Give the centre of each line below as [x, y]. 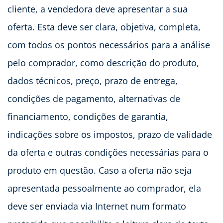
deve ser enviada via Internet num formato [97, 206]
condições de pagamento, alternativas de [94, 98]
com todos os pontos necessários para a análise [109, 45]
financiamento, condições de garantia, [88, 116]
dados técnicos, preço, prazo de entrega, [93, 80]
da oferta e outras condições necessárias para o [108, 152]
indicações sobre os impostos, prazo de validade [110, 134]
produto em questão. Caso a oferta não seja [100, 170]
